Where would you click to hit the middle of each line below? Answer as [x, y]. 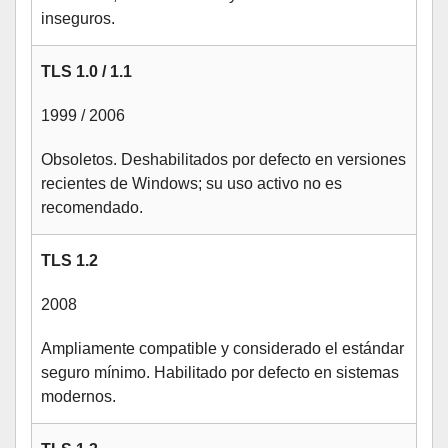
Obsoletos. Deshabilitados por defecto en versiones [223, 159]
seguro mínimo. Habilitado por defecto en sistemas [220, 372]
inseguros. [78, 18]
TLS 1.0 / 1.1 [86, 71]
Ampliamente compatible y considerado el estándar [222, 348]
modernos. [78, 396]
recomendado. [92, 207]
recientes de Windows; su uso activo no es [191, 183]
